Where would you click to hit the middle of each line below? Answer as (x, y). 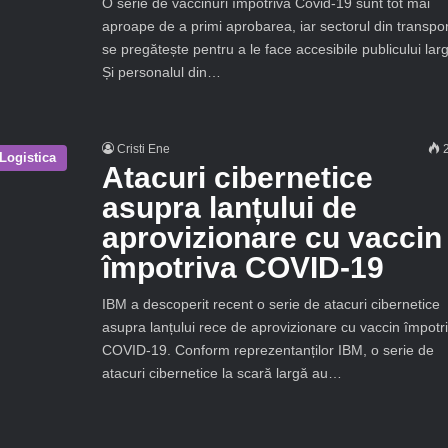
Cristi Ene (143, 149)
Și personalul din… (161, 72)
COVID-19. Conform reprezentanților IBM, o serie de (267, 350)
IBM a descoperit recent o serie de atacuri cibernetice (270, 304)
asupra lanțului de (229, 207)
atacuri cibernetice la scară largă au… (221, 373)
